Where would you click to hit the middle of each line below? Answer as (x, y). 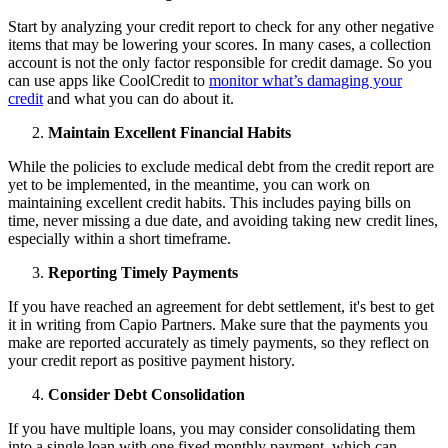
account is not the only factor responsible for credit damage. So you (220, 63)
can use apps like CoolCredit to (108, 81)
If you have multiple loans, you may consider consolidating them (211, 429)
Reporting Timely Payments (143, 273)
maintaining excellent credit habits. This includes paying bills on (209, 203)
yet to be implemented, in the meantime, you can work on (189, 185)
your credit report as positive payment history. (153, 361)
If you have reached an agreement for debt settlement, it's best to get (221, 307)
